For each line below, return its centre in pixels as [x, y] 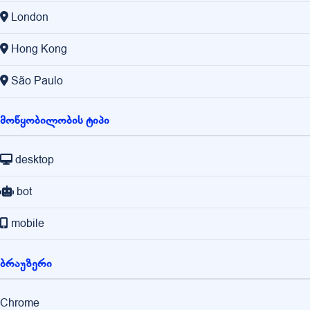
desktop [35, 160]
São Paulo [37, 81]
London [30, 18]
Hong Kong [39, 49]
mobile [28, 224]
